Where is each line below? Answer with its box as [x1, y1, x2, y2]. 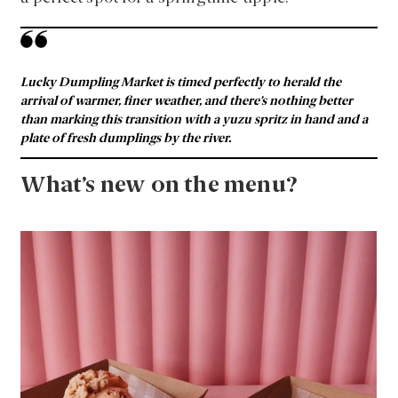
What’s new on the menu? [20, 174, 298, 197]
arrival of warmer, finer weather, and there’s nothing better [20, 94, 354, 107]
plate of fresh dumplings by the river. [20, 131, 232, 145]
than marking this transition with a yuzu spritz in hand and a [20, 113, 369, 126]
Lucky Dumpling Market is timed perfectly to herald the [20, 76, 342, 89]
